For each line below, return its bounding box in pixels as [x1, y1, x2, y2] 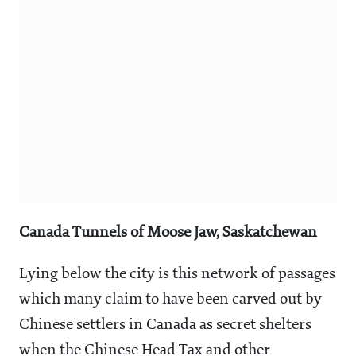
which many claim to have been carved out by [19, 292, 322, 308]
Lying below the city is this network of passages [19, 266, 335, 283]
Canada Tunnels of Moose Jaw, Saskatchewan [19, 225, 317, 242]
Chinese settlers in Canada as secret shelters [19, 317, 311, 334]
